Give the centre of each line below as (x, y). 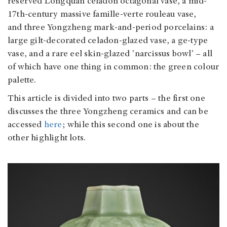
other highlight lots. (48, 138)
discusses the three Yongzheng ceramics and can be (108, 112)
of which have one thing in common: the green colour (113, 67)
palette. (22, 80)
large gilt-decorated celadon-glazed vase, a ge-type (108, 41)
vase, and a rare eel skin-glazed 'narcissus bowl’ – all (110, 54)
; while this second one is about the (130, 125)
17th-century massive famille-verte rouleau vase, (102, 14)
